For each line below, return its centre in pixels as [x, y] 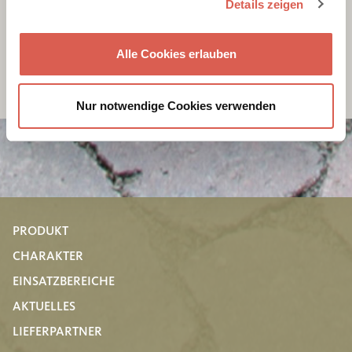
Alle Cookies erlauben [176, 54]
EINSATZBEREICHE [64, 282]
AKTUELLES [44, 307]
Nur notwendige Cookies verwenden [176, 105]
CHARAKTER [48, 257]
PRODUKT [40, 231]
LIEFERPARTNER [57, 332]
